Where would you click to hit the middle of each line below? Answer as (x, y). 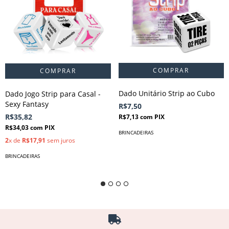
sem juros (60, 140)
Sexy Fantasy (27, 104)
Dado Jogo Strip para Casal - (53, 94)
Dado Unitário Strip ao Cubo (166, 93)
